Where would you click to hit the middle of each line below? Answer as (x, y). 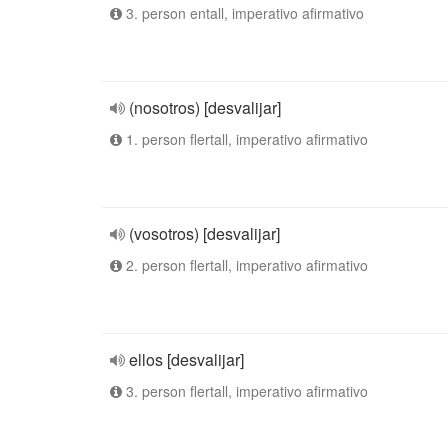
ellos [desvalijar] (186, 359)
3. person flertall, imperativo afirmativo (245, 391)
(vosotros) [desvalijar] (204, 233)
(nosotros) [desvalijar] (205, 107)
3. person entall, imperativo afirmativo (243, 13)
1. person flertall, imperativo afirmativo (245, 139)
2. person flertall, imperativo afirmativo (245, 265)
